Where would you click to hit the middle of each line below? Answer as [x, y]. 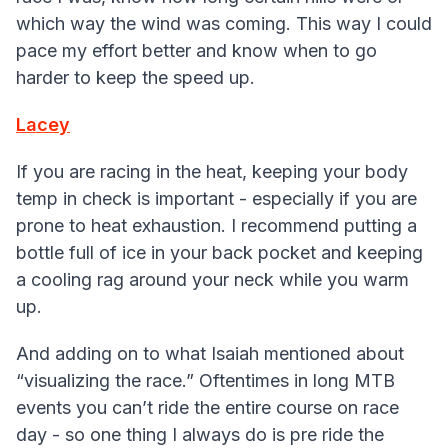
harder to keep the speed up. [138, 78]
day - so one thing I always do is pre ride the [200, 435]
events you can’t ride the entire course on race [207, 408]
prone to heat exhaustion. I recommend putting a [216, 226]
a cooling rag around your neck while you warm [212, 280]
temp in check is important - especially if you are [216, 199]
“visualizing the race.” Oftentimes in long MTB [205, 381]
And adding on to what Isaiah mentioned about [210, 354]
